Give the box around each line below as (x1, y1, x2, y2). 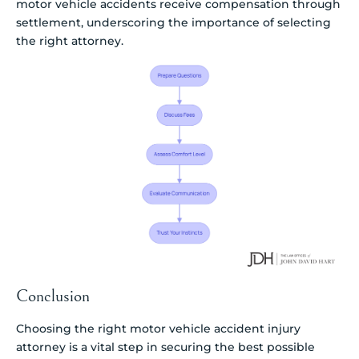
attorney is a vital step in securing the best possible (16, 340, 315, 355)
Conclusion (16, 286, 90, 307)
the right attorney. (16, 34, 123, 49)
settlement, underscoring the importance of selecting (16, 15, 331, 30)
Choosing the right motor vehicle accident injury (16, 321, 301, 337)
